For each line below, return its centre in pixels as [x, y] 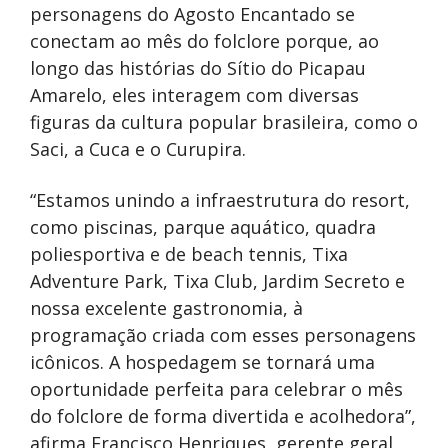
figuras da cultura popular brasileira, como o [224, 122]
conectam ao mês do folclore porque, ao [204, 41]
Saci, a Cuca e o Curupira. [138, 149]
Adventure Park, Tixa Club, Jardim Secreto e [217, 281]
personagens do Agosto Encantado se [192, 14]
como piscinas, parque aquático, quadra [203, 227]
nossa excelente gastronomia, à [166, 308]
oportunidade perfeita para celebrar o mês [216, 389]
